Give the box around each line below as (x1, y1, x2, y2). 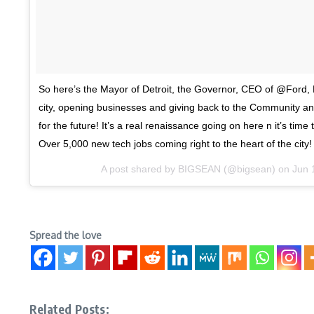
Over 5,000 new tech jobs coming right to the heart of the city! (39, 138, 312, 150)
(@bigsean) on (221, 163, 292, 175)
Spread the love (29, 229, 102, 242)
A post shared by (101, 163, 178, 175)
